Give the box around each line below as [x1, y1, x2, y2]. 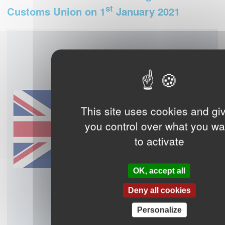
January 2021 [113, 4, 180, 19]
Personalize [137, 205, 182, 214]
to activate [134, 133, 184, 149]
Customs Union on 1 [7, 4, 105, 19]
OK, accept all [133, 166, 185, 175]
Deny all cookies [128, 186, 191, 195]
